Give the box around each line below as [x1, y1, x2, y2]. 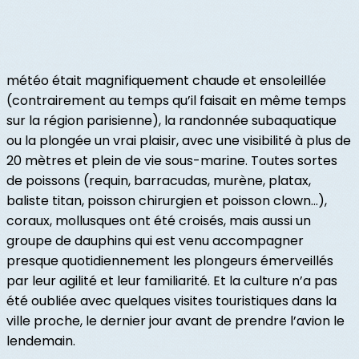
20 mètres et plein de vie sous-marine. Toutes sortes [6, 151, 337, 171]
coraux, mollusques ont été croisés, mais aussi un [6, 212, 311, 231]
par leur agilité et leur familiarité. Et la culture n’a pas [6, 272, 337, 291]
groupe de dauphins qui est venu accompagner [6, 232, 304, 251]
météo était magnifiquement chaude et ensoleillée [6, 71, 326, 91]
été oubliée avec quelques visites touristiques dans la [6, 292, 337, 311]
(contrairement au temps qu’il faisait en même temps [6, 91, 346, 111]
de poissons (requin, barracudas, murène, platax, [6, 171, 311, 191]
